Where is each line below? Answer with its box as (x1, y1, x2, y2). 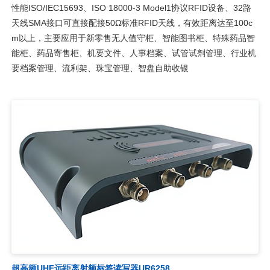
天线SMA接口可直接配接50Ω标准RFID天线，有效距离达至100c (11, 18, 253, 28)
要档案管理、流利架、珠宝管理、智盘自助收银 (11, 63, 189, 74)
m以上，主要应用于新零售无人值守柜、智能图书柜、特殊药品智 (11, 33, 255, 43)
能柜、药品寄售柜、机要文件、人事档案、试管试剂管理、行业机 (11, 48, 256, 58)
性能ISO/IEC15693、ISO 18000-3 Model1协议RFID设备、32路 (11, 3, 251, 13)
